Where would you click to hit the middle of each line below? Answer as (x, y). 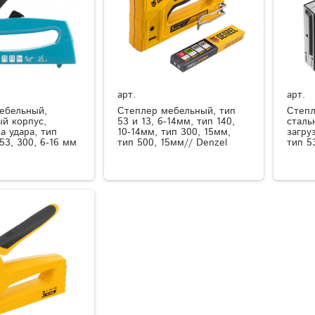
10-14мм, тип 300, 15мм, (174, 133)
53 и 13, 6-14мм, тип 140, (176, 122)
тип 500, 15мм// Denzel (173, 143)
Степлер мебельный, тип (177, 111)
